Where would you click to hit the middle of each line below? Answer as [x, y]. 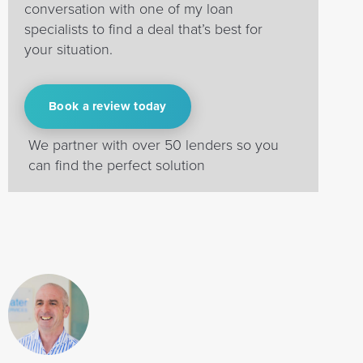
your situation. [68, 49]
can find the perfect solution [117, 165]
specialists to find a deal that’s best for [143, 29]
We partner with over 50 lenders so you [154, 145]
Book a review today [108, 106]
